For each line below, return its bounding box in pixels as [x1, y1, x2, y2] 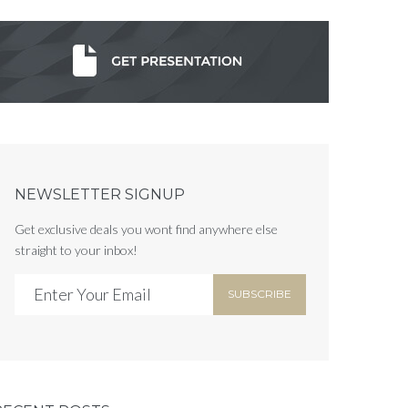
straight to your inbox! [15, 241, 138, 258]
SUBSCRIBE [228, 287, 292, 301]
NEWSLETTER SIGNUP [15, 185, 185, 203]
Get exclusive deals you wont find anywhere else [15, 220, 278, 237]
